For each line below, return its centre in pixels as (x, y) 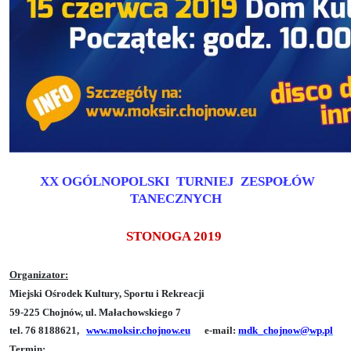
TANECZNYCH (175, 199)
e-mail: (214, 331)
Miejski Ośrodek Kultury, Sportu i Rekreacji (107, 293)
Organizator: (39, 274)
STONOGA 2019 (174, 237)
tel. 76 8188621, (44, 331)
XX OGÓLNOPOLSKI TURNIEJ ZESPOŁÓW (177, 182)
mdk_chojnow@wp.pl (286, 331)
